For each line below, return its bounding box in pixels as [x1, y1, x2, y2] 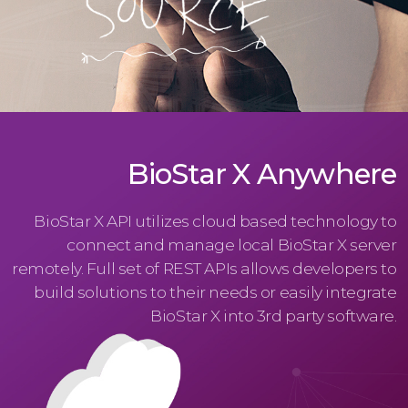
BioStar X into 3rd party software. [150, 305, 397, 325]
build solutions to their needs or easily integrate [34, 281, 397, 301]
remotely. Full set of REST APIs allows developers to [12, 258, 397, 278]
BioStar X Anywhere [127, 156, 397, 191]
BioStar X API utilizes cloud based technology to [34, 210, 397, 230]
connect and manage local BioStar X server [66, 234, 397, 254]
